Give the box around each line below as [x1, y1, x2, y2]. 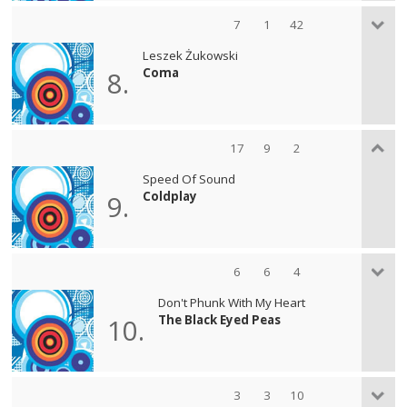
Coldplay [143, 187, 198, 204]
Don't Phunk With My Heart [158, 293, 306, 311]
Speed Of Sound [143, 170, 236, 187]
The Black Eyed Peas [158, 311, 282, 328]
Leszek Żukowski [143, 46, 239, 64]
